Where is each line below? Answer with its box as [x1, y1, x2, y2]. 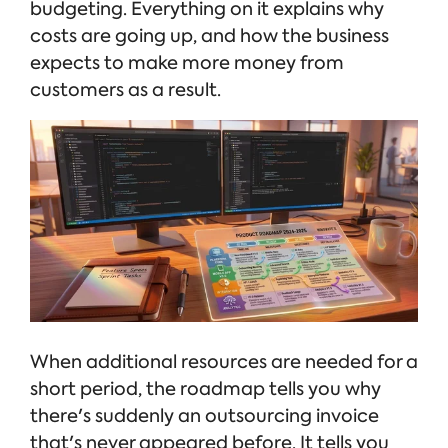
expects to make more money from [30, 50, 344, 75]
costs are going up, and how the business [30, 23, 389, 48]
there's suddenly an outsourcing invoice [30, 404, 379, 429]
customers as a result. [30, 77, 221, 102]
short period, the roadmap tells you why [30, 377, 381, 402]
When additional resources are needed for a [30, 350, 418, 375]
